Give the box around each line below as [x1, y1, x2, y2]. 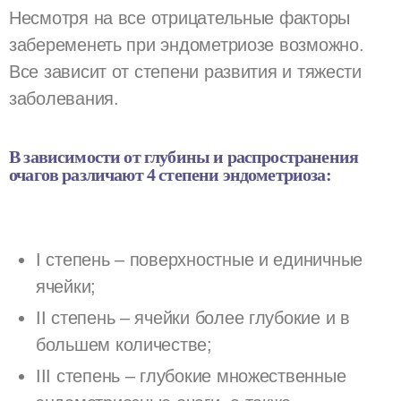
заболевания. [9, 88, 119, 108]
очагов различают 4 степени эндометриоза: [9, 164, 331, 184]
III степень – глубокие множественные [36, 365, 346, 386]
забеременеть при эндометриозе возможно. [9, 34, 364, 55]
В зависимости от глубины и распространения [9, 146, 359, 166]
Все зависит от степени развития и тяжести [9, 61, 362, 81]
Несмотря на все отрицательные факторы [9, 7, 351, 28]
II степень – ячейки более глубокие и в [36, 307, 350, 328]
